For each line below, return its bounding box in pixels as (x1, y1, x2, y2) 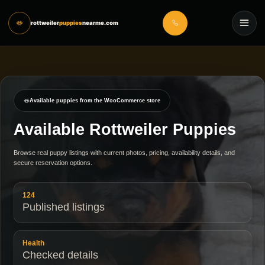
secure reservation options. (14, 159, 92, 166)
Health (22, 240, 44, 247)
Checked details (22, 249, 98, 261)
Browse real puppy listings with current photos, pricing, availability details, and (14, 149, 235, 156)
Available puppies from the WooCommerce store (30, 98, 161, 104)
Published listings (22, 201, 105, 213)
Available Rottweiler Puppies (14, 121, 236, 138)
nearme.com (82, 20, 118, 26)
